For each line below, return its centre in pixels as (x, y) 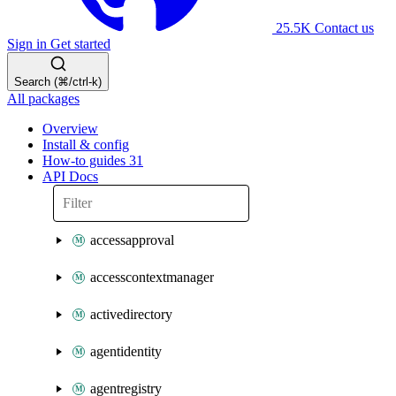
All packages (43, 99)
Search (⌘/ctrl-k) (58, 82)
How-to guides (86, 160)
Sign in (29, 44)
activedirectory (131, 314)
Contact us (344, 28)
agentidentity (126, 351)
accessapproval (132, 240)
